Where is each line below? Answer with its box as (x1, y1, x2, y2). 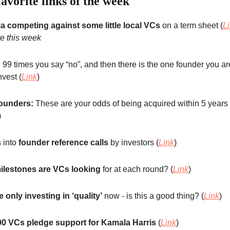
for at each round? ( (103, 164, 173, 174)
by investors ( (110, 138, 159, 147)
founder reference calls (18, 138, 110, 147)
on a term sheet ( (162, 21, 223, 30)
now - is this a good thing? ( (102, 191, 204, 200)
